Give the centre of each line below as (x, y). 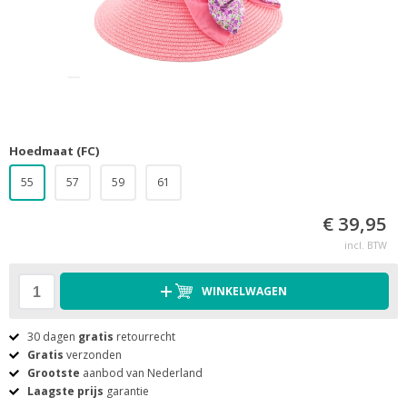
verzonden (94, 355)
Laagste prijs (65, 391)
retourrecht (146, 337)
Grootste (54, 373)
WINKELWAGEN (244, 291)
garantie (126, 391)
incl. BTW (366, 245)
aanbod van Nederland (141, 373)
